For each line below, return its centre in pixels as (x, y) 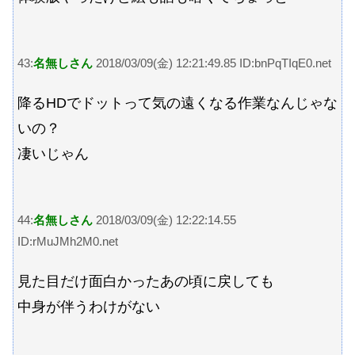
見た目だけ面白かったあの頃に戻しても (146, 282)
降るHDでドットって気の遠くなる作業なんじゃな (177, 103)
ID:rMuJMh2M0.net (68, 241)
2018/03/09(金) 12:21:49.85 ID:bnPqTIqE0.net (212, 63)
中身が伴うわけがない (89, 307)
